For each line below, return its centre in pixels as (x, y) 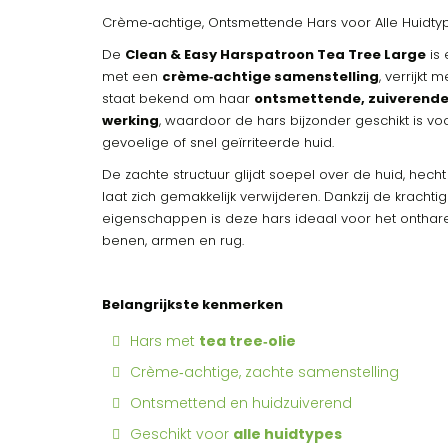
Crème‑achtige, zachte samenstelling (264, 372)
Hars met (164, 341)
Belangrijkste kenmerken (192, 304)
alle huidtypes (287, 434)
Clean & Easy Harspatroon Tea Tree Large (275, 54)
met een (132, 76)
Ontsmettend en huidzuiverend (241, 403)
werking (130, 120)
